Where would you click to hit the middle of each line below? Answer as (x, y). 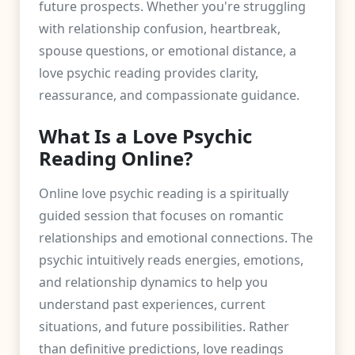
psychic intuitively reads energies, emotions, (171, 260)
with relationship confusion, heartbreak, (160, 29)
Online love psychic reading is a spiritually (164, 193)
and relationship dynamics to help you (153, 282)
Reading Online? (116, 158)
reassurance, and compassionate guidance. (169, 95)
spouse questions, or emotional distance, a (168, 51)
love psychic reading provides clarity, (149, 73)
